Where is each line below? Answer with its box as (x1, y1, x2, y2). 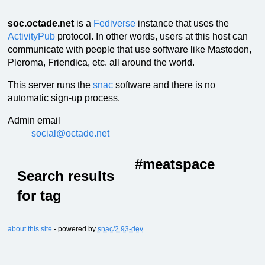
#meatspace (135, 156, 215, 172)
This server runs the (7, 79, 93, 90)
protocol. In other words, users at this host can (54, 31, 248, 41)
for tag (17, 187, 62, 203)
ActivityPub (7, 31, 55, 41)
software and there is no (112, 79, 215, 90)
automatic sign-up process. (7, 92, 120, 103)
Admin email (7, 115, 60, 125)
